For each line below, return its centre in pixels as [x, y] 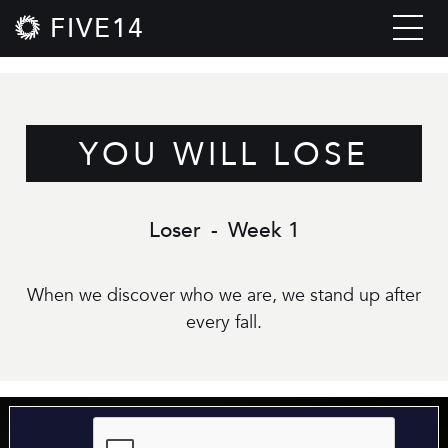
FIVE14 [97, 29]
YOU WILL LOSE [224, 155]
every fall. [224, 322]
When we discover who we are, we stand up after [224, 295]
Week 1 [263, 230]
